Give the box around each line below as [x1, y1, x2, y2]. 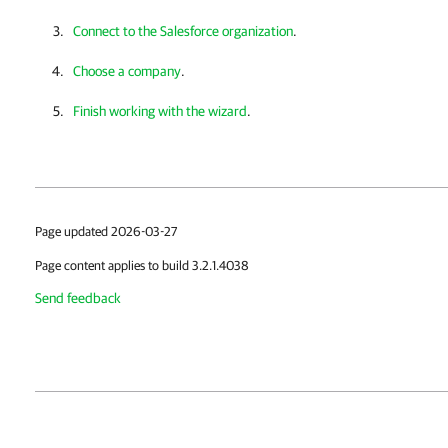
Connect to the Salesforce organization [73, 23, 293, 39]
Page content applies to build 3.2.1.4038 [35, 258, 249, 273]
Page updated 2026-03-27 [35, 224, 177, 239]
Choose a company [73, 63, 181, 79]
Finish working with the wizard [73, 103, 247, 119]
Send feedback [35, 290, 121, 306]
